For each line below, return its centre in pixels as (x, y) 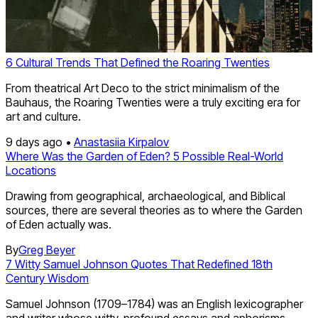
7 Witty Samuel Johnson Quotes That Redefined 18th (139, 264)
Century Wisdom (47, 279)
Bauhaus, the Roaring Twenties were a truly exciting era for (153, 103)
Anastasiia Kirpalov (121, 142)
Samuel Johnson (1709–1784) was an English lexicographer (154, 304)
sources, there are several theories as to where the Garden (154, 210)
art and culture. (43, 117)
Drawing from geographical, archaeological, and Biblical (146, 196)
